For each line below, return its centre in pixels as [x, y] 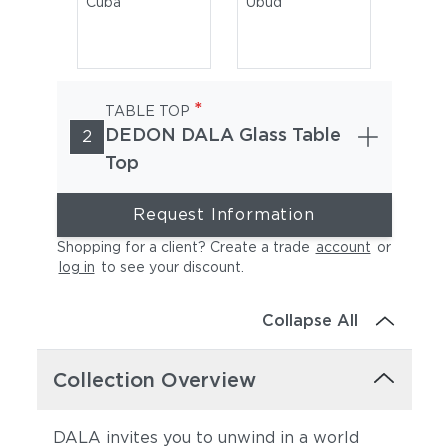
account [343, 247]
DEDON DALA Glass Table [222, 134]
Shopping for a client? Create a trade [183, 247]
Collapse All [310, 320]
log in [76, 267]
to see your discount [168, 267]
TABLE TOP [147, 111]
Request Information [224, 214]
